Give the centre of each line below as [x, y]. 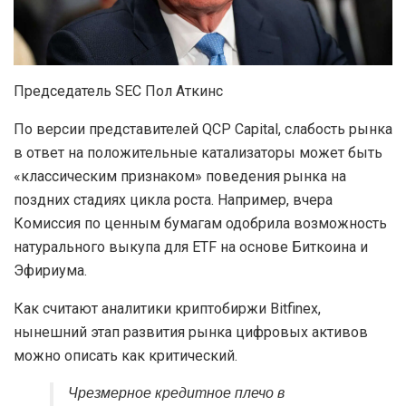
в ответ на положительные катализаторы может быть [198, 153]
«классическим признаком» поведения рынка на [180, 177]
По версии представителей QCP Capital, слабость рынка [203, 130]
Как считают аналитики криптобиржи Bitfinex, [167, 309]
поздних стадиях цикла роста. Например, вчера [173, 200]
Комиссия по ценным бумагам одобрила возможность [200, 224]
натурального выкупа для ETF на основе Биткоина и [191, 247]
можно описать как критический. [126, 356]
